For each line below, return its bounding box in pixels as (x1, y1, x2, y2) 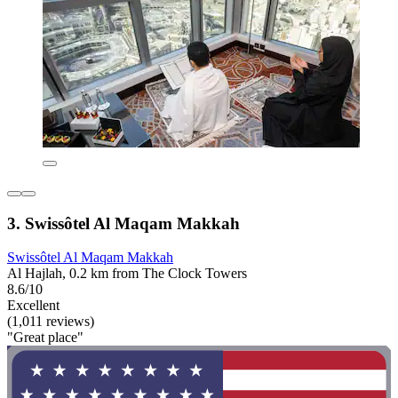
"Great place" (7, 330, 84, 346)
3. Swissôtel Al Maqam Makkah (7, 213, 240, 233)
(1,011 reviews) (7, 314, 94, 330)
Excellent (7, 298, 60, 314)
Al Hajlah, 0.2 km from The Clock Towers (7, 266, 247, 282)
